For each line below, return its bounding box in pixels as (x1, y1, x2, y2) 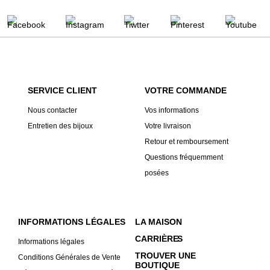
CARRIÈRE (135, 234, 178, 244)
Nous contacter (28, 106, 77, 115)
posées (145, 169, 169, 178)
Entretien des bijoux (28, 122, 93, 131)
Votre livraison (145, 122, 191, 131)
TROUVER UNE (135, 251, 196, 261)
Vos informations (145, 106, 199, 115)
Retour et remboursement (145, 137, 228, 146)
